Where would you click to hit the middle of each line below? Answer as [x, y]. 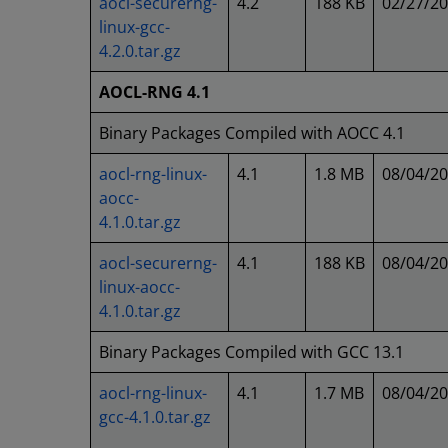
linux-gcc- [134, 27]
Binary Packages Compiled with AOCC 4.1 [252, 133]
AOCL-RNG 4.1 [154, 92]
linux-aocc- [139, 287]
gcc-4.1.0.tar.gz [155, 417]
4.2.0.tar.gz [140, 51]
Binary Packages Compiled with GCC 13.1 [251, 352]
